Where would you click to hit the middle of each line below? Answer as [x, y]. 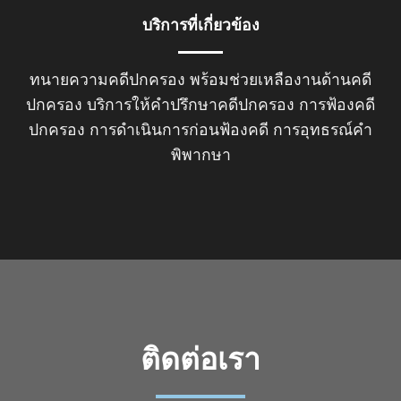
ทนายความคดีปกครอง [107, 80]
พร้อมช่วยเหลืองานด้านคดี [278, 80]
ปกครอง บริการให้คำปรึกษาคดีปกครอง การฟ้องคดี [200, 105]
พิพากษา [200, 155]
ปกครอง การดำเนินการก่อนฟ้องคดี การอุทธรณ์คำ [200, 130]
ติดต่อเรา [200, 359]
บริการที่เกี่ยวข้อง [200, 26]
